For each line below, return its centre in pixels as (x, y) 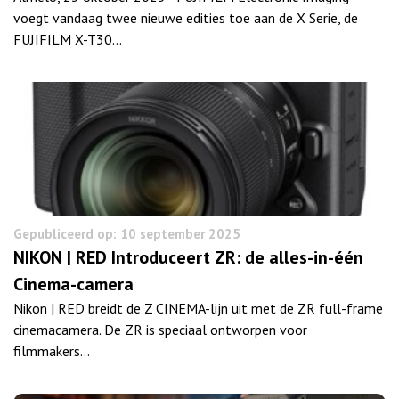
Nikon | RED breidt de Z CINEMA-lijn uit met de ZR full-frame (198, 308)
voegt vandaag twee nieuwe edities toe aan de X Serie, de (186, 17)
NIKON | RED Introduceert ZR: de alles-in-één (188, 257)
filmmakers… (52, 350)
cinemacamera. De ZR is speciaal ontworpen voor (160, 329)
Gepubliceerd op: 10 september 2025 (127, 233)
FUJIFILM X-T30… (68, 39)
